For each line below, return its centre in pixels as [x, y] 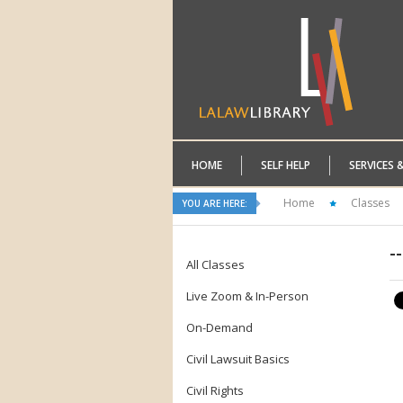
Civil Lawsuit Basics [238, 359]
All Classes [215, 264]
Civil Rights [215, 390]
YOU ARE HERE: [215, 203]
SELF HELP [286, 165]
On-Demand [219, 327]
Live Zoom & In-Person [247, 296]
